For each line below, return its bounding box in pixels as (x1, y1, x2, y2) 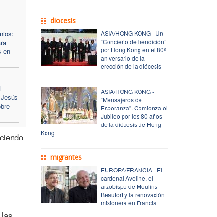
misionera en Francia (100, 198, 156, 207)
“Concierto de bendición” (100, 37, 166, 46)
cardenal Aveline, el (100, 173, 153, 182)
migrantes (50, 152, 82, 162)
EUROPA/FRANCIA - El (100, 165, 162, 174)
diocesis (50, 15, 76, 25)
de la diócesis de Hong (100, 120, 161, 128)
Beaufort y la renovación (100, 190, 165, 199)
